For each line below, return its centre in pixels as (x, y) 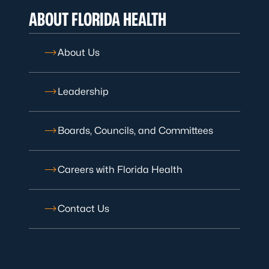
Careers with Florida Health (120, 169)
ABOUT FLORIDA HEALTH (98, 19)
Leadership (83, 91)
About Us (79, 52)
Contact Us (83, 208)
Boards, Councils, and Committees (135, 130)
